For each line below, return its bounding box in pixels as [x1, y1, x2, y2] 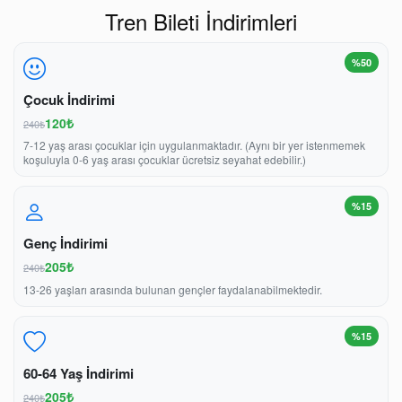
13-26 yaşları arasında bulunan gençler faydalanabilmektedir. [23, 281, 322, 297]
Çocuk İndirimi [23, 89, 115, 109]
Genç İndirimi [23, 233, 108, 254]
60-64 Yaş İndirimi [23, 363, 134, 383]
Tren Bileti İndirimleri [105, 4, 297, 37]
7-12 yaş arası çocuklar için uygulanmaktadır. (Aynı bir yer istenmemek [23, 137, 365, 153]
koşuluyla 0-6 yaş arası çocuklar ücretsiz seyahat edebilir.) [23, 152, 306, 168]
